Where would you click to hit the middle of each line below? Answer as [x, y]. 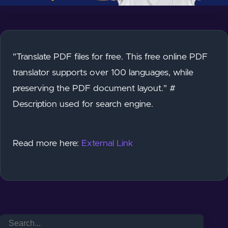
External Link [107, 143]
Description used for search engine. [83, 104]
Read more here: [47, 143]
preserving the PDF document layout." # [94, 88]
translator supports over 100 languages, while [103, 73]
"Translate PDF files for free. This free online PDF [110, 57]
